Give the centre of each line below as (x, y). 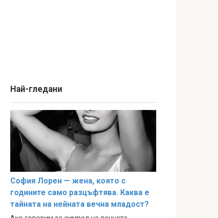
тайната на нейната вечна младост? (80, 204)
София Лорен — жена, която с (68, 181)
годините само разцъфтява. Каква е (80, 193)
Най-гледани (36, 89)
